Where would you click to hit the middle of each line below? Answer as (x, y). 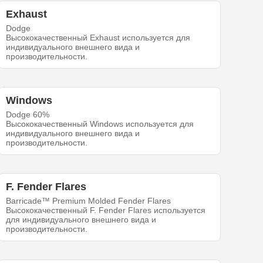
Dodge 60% (28, 115)
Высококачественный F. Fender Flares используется (106, 210)
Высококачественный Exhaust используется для (98, 38)
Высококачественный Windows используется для (100, 124)
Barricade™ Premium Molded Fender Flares (89, 201)
